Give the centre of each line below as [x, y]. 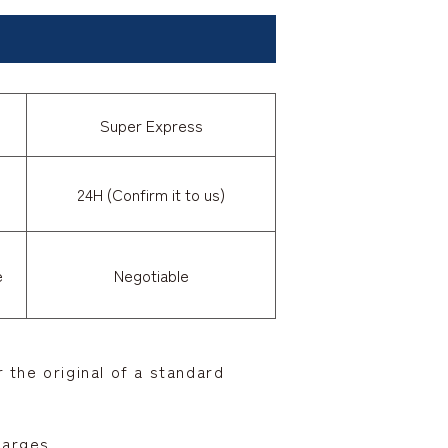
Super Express [151, 125]
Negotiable [151, 275]
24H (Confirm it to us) [151, 194]
